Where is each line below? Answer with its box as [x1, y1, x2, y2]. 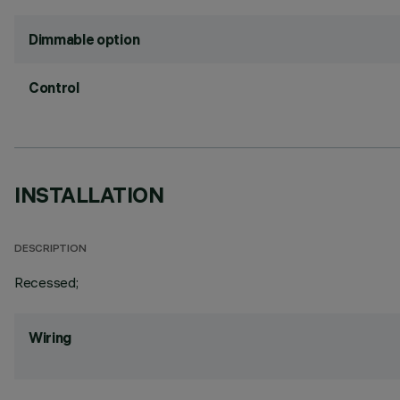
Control [29, 79, 79, 96]
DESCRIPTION [14, 244, 87, 255]
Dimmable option [29, 30, 140, 48]
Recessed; [14, 273, 79, 291]
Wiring [29, 329, 72, 346]
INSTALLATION [14, 181, 164, 208]
